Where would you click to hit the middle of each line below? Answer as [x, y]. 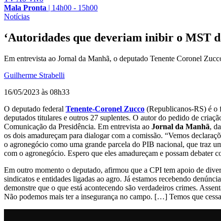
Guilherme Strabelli [34, 75]
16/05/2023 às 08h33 [37, 92]
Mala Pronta [25, 7]
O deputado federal [35, 109]
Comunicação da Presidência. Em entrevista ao [78, 126]
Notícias [17, 16]
